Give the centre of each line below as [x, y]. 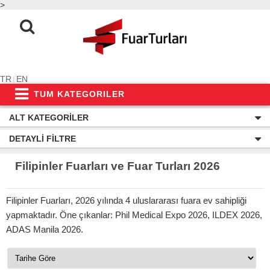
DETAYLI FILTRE [42, 139]
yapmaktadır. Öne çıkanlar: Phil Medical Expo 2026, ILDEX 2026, [134, 215]
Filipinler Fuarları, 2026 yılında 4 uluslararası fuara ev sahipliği [126, 200]
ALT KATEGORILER [49, 118]
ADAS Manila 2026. [45, 229]
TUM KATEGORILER [79, 94]
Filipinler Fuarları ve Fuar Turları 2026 [118, 166]
